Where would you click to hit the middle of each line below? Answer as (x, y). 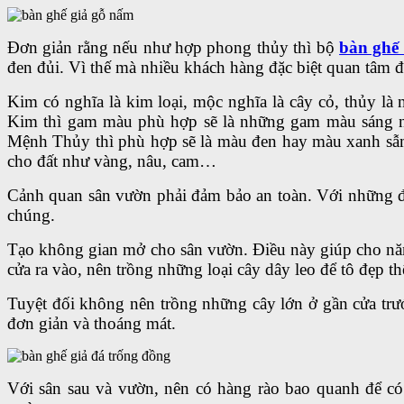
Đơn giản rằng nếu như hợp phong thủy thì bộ (174, 47)
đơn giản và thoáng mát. (92, 323)
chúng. (31, 215)
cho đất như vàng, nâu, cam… (112, 161)
